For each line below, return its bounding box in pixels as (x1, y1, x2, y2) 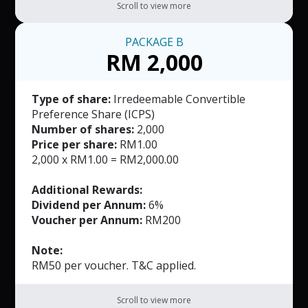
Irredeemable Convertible (111, 91, 246, 107)
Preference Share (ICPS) (32, 107, 155, 122)
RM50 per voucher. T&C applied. (32, 258, 197, 274)
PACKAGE (124, 34, 176, 50)
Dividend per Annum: (32, 197, 146, 213)
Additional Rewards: (32, 182, 143, 198)
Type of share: (32, 91, 111, 107)
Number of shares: (32, 122, 135, 137)
